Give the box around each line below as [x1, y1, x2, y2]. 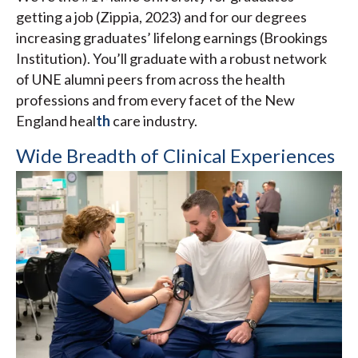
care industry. [110, 111, 197, 129]
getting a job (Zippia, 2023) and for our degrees [16, 7, 307, 26]
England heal [16, 111, 96, 129]
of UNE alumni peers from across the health [16, 70, 285, 88]
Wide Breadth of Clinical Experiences [16, 143, 335, 167]
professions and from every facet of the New [16, 90, 295, 109]
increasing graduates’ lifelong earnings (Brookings [16, 28, 328, 46]
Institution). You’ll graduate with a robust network [16, 49, 327, 67]
